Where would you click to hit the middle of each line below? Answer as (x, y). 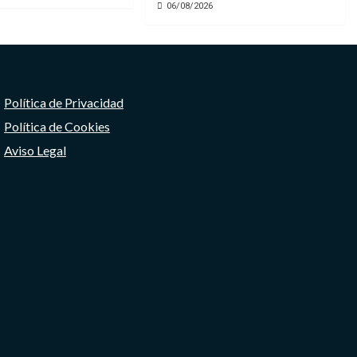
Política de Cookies (57, 126)
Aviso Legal (35, 150)
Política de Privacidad (64, 102)
